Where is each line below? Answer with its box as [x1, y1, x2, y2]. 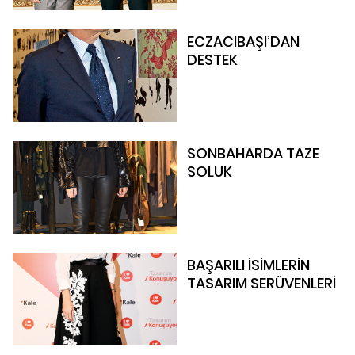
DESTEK [187, 50, 238, 70]
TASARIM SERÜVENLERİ [187, 273, 336, 293]
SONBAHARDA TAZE [187, 143, 319, 163]
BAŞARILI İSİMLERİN [187, 255, 310, 275]
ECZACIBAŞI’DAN [187, 32, 300, 52]
